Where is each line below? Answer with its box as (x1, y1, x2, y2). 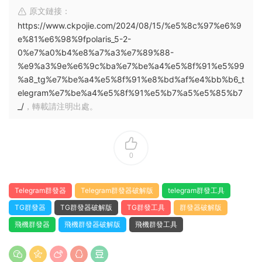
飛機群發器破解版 (64, 220, 120, 229)
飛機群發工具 (135, 220, 177, 229)
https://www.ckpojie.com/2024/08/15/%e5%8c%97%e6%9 (18, 20, 242, 31)
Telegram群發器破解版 (81, 186, 153, 195)
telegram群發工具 (168, 186, 225, 195)
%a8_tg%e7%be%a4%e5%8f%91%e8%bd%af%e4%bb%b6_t (18, 74, 244, 85)
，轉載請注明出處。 (24, 101, 98, 112)
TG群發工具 (127, 203, 165, 212)
